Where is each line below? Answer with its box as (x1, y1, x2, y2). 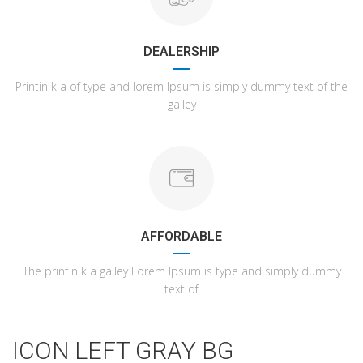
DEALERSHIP (143, 44, 220, 59)
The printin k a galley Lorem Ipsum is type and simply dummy (22, 263, 341, 279)
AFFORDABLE (141, 228, 222, 244)
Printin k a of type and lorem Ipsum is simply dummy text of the (15, 79, 348, 94)
